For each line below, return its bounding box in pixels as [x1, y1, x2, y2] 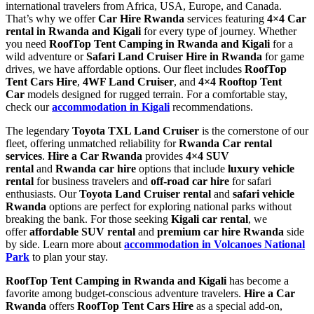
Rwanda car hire [55, 162, 136, 175]
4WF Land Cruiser [83, 75, 174, 88]
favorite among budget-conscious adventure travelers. [6, 287, 244, 299]
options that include [136, 162, 228, 175]
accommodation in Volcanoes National [124, 238, 305, 250]
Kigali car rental [171, 212, 248, 225]
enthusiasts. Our [6, 187, 79, 200]
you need [6, 37, 49, 50]
